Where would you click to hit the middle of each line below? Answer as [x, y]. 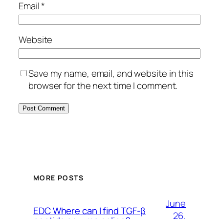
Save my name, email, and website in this [111, 74]
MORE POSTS [58, 178]
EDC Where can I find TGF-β [90, 211]
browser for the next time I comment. [103, 86]
